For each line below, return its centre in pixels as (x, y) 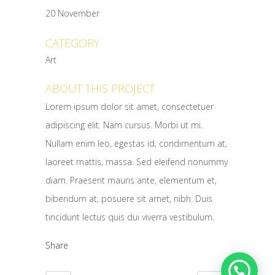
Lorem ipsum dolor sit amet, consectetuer (130, 106)
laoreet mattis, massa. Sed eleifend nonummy (137, 161)
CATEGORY (72, 43)
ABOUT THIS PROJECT (100, 88)
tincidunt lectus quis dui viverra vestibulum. (130, 217)
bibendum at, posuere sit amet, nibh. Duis (129, 198)
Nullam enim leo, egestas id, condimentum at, (136, 143)
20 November (72, 13)
